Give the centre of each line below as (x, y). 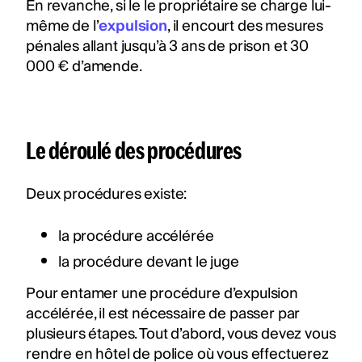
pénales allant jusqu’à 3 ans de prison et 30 (167, 46)
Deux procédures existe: (108, 194)
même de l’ (63, 26)
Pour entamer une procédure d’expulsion (162, 293)
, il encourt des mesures (245, 26)
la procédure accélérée (138, 236)
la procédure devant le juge (149, 262)
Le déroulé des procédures (134, 149)
